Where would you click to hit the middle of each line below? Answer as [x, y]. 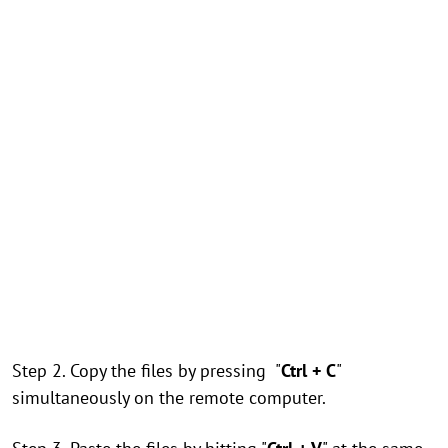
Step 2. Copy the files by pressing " [146, 370]
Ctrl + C [308, 370]
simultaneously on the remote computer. [171, 397]
